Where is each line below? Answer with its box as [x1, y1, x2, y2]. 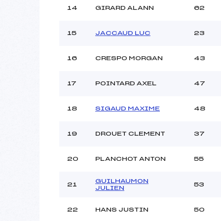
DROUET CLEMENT [95, 130, 165, 137]
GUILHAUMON [95, 178, 148, 184]
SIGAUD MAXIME [95, 105, 160, 111]
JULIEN [95, 184, 124, 191]
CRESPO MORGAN [95, 55, 163, 61]
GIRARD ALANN [95, 4, 154, 11]
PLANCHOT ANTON [95, 155, 166, 162]
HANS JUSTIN [95, 206, 148, 213]
